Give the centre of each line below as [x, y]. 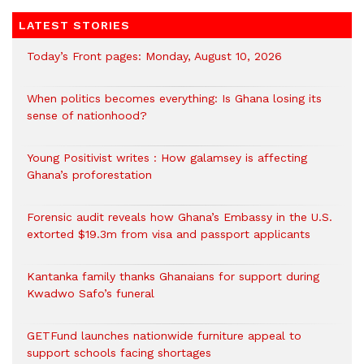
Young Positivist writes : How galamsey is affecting [167, 158]
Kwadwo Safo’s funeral [91, 294]
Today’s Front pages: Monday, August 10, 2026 [154, 56]
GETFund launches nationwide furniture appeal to [164, 336]
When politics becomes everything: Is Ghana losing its [174, 99]
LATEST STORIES [74, 26]
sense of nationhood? [87, 116]
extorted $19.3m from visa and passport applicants [171, 234]
